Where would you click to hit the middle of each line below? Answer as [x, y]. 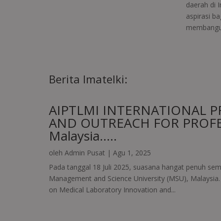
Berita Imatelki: [88, 79]
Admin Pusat [85, 153]
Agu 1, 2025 [132, 153]
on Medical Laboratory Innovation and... [112, 190]
